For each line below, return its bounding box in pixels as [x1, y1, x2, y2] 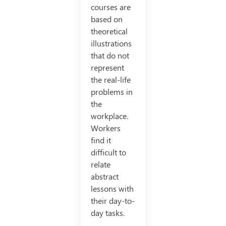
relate [90, 159, 110, 169]
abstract [90, 171, 119, 182]
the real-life [90, 74, 131, 85]
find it [90, 135, 111, 145]
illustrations [90, 38, 132, 48]
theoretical [90, 26, 128, 36]
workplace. [90, 110, 128, 121]
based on [90, 14, 123, 24]
